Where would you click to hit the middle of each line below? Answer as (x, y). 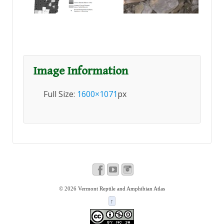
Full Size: (60, 94)
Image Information (81, 71)
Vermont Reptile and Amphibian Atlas (121, 189)
